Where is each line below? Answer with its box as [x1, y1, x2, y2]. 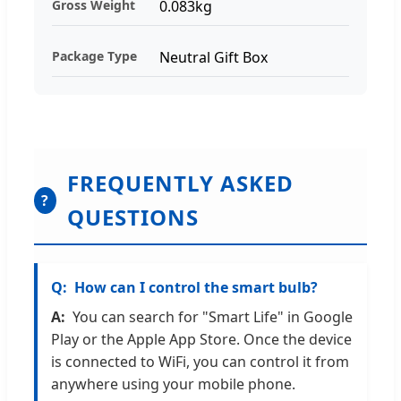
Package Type [52, 47, 137, 65]
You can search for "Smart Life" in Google [73, 307, 353, 328]
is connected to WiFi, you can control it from [51, 352, 349, 372]
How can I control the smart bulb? [74, 277, 318, 298]
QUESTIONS [66, 202, 199, 233]
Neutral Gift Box [159, 47, 268, 68]
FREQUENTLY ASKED [66, 168, 294, 199]
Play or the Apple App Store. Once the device [51, 329, 352, 350]
